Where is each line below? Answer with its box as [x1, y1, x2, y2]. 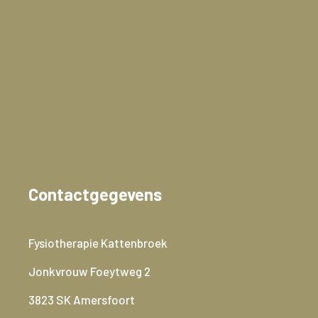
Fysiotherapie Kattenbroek [28, 236, 168, 250]
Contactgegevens [28, 184, 162, 204]
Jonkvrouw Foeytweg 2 [28, 264, 150, 278]
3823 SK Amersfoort [28, 292, 135, 307]
